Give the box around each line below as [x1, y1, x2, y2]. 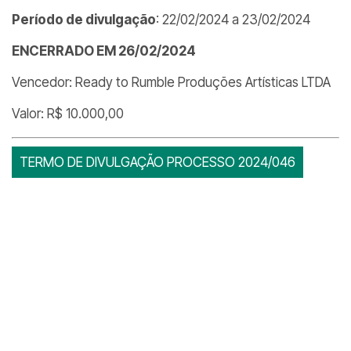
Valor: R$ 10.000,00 [12, 106, 124, 121]
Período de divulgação [12, 12, 156, 27]
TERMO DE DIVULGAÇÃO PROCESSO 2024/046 [20, 154, 295, 170]
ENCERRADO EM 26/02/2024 [12, 43, 196, 59]
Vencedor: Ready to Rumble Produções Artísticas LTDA [12, 74, 331, 90]
